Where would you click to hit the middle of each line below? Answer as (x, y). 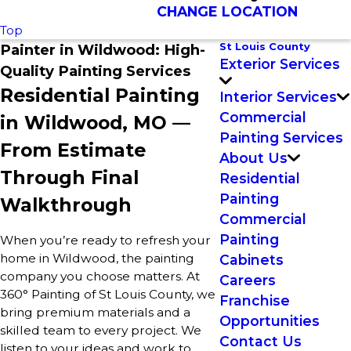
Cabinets (251, 259)
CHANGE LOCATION (228, 11)
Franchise (255, 300)
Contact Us (261, 341)
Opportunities (270, 320)
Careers (248, 280)
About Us (253, 157)
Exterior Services (280, 64)
